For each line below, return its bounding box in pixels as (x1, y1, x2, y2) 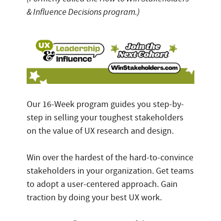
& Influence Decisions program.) (27, 6, 140, 18)
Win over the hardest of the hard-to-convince (27, 152, 193, 164)
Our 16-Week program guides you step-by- (27, 99, 184, 110)
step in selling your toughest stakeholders (27, 112, 184, 124)
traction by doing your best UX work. (27, 192, 162, 204)
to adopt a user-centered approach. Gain (27, 179, 178, 190)
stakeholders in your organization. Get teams (27, 165, 194, 177)
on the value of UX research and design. (27, 125, 174, 137)
